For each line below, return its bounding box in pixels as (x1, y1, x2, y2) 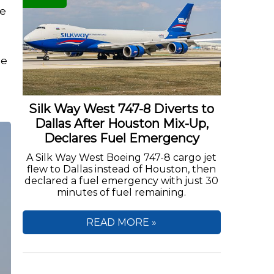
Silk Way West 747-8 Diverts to (29, 102, 215, 117)
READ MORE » (86, 217, 157, 229)
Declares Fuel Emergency (43, 131, 199, 146)
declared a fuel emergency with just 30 (24, 175, 219, 187)
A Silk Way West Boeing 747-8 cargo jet (26, 152, 217, 164)
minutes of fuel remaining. (57, 187, 187, 199)
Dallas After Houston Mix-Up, (34, 116, 209, 131)
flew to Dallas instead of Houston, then (27, 163, 217, 176)
